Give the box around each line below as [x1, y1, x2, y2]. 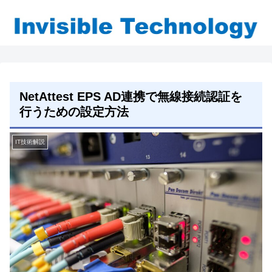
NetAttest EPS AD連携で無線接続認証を [19, 90, 242, 104]
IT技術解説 [15, 138, 45, 146]
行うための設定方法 [19, 105, 129, 119]
